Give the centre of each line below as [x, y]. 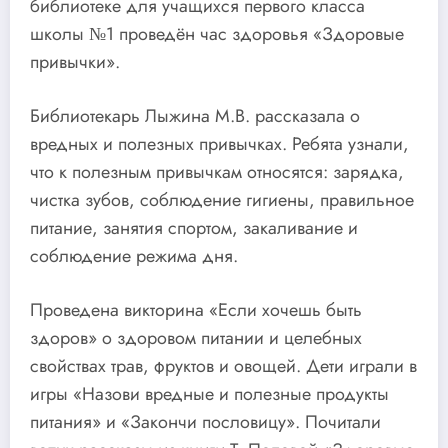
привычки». [75, 62]
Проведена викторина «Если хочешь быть [196, 309]
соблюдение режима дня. [134, 255]
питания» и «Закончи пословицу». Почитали [205, 421]
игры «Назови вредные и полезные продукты [209, 393]
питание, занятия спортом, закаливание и [194, 227]
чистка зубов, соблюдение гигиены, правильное [222, 199]
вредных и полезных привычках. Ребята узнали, [219, 143]
